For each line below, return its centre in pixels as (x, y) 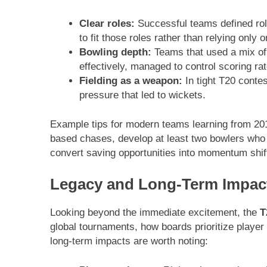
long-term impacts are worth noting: (129, 241)
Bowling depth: (115, 52)
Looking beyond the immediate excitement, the (155, 212)
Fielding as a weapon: (131, 80)
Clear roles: (107, 23)
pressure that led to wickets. (142, 95)
